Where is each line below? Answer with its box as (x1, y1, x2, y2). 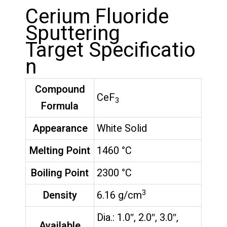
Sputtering (25, 19, 120, 49)
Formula (41, 99, 79, 114)
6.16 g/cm (97, 188, 142, 203)
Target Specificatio (25, 35, 196, 66)
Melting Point (29, 143, 90, 159)
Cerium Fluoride (25, 2, 169, 32)
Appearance (32, 121, 88, 136)
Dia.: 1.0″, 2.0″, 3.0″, (97, 210, 178, 225)
